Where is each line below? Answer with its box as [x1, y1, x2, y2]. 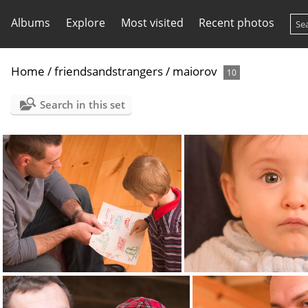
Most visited [120, 15, 184, 30]
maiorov [173, 63, 217, 79]
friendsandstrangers [54, 63, 163, 79]
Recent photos [199, 15, 275, 30]
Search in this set [39, 98, 125, 111]
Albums [11, 15, 50, 30]
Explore [65, 15, 105, 30]
